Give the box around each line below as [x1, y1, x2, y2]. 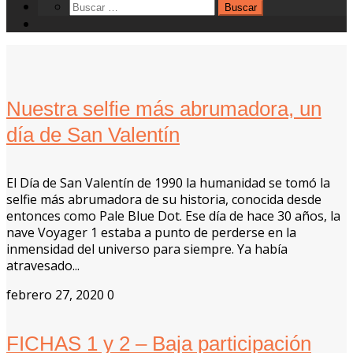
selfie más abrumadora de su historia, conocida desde [6, 191, 321, 209]
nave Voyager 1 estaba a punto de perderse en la [6, 224, 296, 242]
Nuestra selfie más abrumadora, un [6, 96, 321, 121]
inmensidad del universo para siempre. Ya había [6, 240, 288, 258]
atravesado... [6, 257, 80, 275]
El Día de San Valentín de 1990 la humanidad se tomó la [6, 174, 330, 192]
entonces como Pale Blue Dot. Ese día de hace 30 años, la [6, 207, 340, 225]
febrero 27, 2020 [6, 286, 104, 304]
